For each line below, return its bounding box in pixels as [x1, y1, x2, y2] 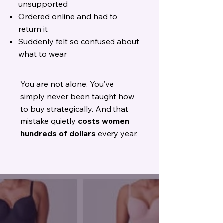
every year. [96, 128, 138, 138]
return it [18, 24, 48, 34]
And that [95, 104, 128, 113]
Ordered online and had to [18, 11, 117, 21]
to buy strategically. [20, 104, 95, 113]
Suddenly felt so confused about [18, 36, 139, 46]
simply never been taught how [20, 91, 134, 101]
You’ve [90, 79, 114, 89]
